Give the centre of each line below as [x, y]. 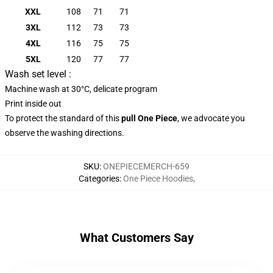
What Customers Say [136, 238]
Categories [99, 179]
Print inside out [33, 104]
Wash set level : [38, 74]
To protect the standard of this [63, 118]
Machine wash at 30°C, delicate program [81, 89]
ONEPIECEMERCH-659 [146, 166]
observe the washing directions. [65, 133]
